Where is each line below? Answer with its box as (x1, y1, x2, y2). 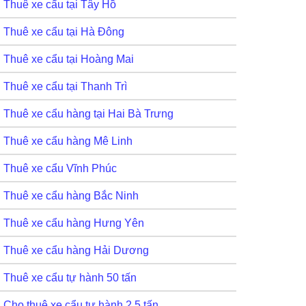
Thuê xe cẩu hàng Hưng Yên (3, 217, 144, 229)
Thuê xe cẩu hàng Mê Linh (3, 135, 133, 148)
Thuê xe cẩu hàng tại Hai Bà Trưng (3, 108, 173, 120)
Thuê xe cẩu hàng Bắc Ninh (3, 190, 139, 202)
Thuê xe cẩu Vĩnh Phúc (3, 163, 117, 175)
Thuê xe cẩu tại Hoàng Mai (3, 53, 134, 66)
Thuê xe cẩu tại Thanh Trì (3, 81, 127, 93)
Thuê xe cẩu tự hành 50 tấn (3, 272, 137, 284)
